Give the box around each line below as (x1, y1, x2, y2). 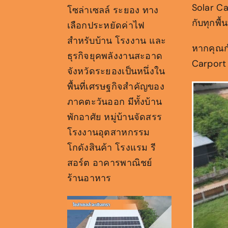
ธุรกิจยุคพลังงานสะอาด (67, 49, 163, 62)
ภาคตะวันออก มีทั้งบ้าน (67, 95, 162, 108)
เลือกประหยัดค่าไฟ (67, 19, 145, 32)
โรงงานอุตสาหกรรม (67, 126, 150, 138)
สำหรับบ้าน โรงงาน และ (67, 34, 166, 47)
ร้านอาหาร (67, 172, 111, 184)
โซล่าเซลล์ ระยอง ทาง (67, 4, 159, 16)
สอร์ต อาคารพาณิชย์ (67, 156, 153, 169)
